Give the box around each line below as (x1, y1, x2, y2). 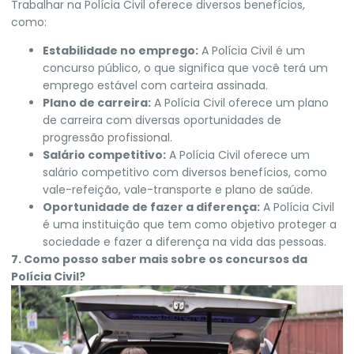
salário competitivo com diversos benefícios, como (43, 164, 327, 181)
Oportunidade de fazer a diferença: (43, 199, 260, 216)
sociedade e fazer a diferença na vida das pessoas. (43, 234, 326, 250)
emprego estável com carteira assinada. (43, 77, 268, 94)
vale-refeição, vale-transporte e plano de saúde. (43, 182, 313, 198)
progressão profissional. (43, 130, 172, 146)
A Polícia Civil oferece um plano (151, 95, 329, 111)
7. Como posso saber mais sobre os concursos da (11, 251, 307, 268)
